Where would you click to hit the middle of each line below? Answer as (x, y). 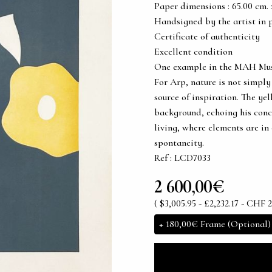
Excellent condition (193, 52)
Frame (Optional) (234, 224)
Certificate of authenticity (207, 36)
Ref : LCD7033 (182, 158)
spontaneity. (179, 143)
